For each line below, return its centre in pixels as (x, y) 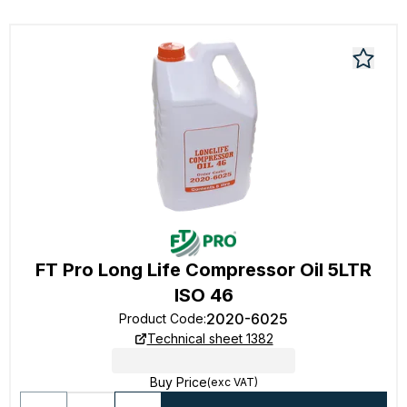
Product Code (161, 318)
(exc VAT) (232, 382)
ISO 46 (203, 295)
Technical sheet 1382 (210, 338)
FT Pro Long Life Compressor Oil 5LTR (203, 270)
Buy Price (178, 382)
